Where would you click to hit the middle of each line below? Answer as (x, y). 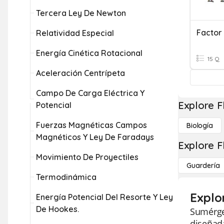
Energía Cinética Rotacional (89, 53)
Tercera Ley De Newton (81, 13)
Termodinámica (66, 177)
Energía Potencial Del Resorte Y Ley (104, 197)
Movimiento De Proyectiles (87, 157)
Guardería (203, 165)
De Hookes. (57, 209)
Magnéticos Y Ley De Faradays (95, 137)
